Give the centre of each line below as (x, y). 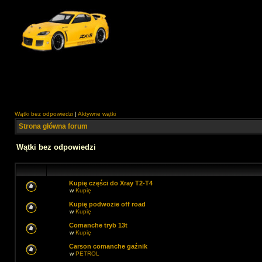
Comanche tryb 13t (98, 225)
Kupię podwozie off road (107, 204)
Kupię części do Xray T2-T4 (111, 183)
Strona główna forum (53, 126)
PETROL (87, 254)
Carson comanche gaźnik (108, 246)
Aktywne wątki (97, 114)
